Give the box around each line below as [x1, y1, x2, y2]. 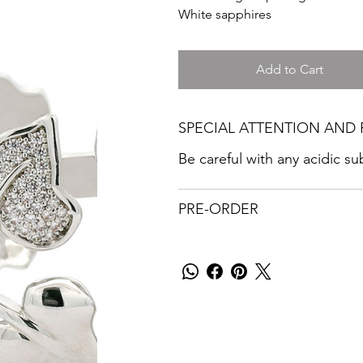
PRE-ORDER [177, 199, 258, 218]
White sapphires [177, 6, 271, 22]
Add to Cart [256, 61, 324, 77]
